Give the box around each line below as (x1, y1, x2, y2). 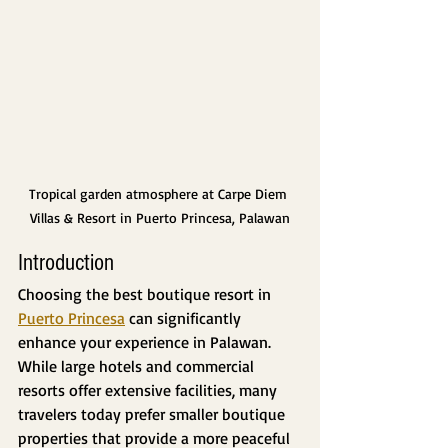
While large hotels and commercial (18, 356, 258, 377)
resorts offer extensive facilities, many (18, 380, 281, 401)
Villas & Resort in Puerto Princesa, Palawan (30, 209, 290, 227)
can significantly (125, 308, 245, 329)
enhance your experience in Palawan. (18, 332, 275, 353)
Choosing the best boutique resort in (18, 284, 275, 305)
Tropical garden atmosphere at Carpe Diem (29, 185, 291, 203)
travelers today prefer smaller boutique (18, 404, 289, 425)
